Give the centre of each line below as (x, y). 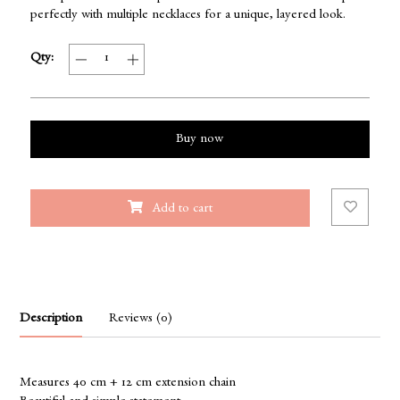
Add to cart (182, 211)
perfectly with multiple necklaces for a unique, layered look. (187, 17)
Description (51, 321)
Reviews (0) (141, 321)
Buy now (200, 141)
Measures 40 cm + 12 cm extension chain (128, 385)
